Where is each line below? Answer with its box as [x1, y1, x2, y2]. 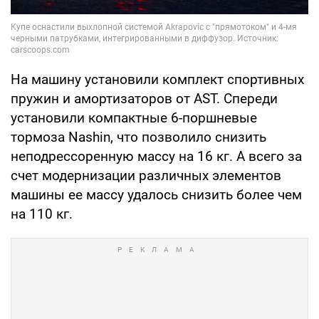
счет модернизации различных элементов [11, 167, 281, 184]
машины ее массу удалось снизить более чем [11, 187, 302, 204]
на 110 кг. [11, 206, 73, 223]
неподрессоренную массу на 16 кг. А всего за [11, 148, 302, 165]
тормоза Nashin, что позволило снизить [11, 129, 266, 146]
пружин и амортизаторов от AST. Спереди [11, 90, 278, 108]
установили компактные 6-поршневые [11, 110, 257, 127]
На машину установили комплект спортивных [11, 71, 304, 88]
